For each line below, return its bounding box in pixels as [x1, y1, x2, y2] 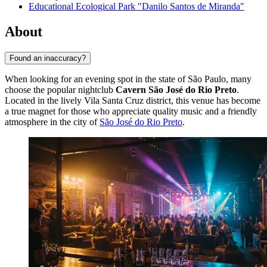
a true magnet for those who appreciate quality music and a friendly [5, 105, 257, 116]
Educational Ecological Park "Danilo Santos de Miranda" [29, 1, 244, 12]
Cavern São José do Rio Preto [116, 84, 237, 95]
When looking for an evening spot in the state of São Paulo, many [5, 73, 252, 84]
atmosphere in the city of [5, 116, 100, 127]
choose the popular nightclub [5, 84, 116, 95]
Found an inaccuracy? [10, 53, 86, 63]
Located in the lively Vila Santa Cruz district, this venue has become [5, 95, 260, 105]
